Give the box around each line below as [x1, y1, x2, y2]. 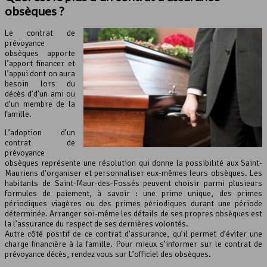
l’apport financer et [5, 58, 75, 69]
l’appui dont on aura [5, 68, 75, 79]
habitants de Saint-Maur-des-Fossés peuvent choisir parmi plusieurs [5, 178, 262, 188]
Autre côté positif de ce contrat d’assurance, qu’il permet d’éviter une [5, 228, 262, 239]
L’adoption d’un [5, 127, 75, 138]
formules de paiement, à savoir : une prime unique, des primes [5, 188, 262, 198]
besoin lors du [5, 78, 75, 89]
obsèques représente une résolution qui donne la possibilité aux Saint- [5, 157, 262, 168]
